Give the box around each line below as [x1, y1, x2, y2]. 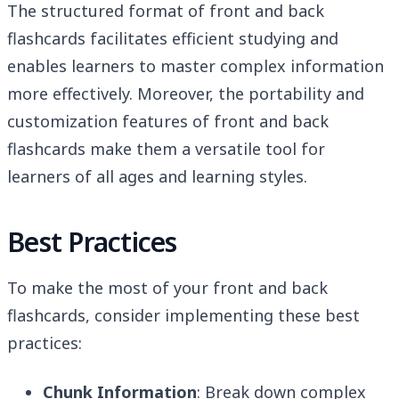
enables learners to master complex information [7, 55, 384, 77]
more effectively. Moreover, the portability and [7, 83, 364, 105]
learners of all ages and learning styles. [7, 166, 307, 188]
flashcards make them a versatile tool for [7, 138, 325, 160]
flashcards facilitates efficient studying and [7, 28, 338, 50]
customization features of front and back [7, 110, 329, 133]
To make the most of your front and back [7, 277, 328, 299]
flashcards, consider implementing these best [7, 305, 360, 327]
